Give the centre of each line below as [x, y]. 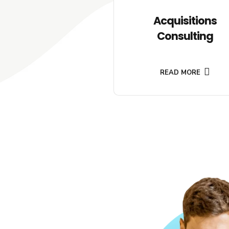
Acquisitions [185, 21]
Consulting [185, 36]
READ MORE [180, 72]
